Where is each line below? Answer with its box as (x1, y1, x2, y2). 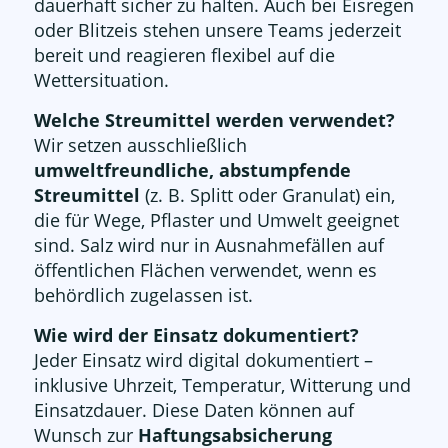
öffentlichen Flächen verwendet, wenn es (33, 258, 377, 283)
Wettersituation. (33, 67, 169, 92)
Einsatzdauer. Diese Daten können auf (33, 398, 354, 423)
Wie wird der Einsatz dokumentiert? (33, 323, 359, 348)
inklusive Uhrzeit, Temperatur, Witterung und (33, 373, 411, 398)
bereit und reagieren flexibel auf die (33, 42, 335, 67)
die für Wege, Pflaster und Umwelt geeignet (33, 208, 399, 233)
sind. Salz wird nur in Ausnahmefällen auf (33, 233, 384, 258)
